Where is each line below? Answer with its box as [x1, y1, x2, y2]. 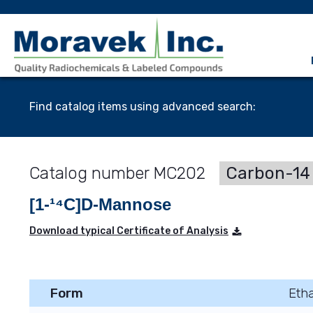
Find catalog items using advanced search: [29, 100, 256, 113]
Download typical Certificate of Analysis [29, 225, 228, 237]
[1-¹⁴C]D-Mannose [29, 195, 171, 214]
